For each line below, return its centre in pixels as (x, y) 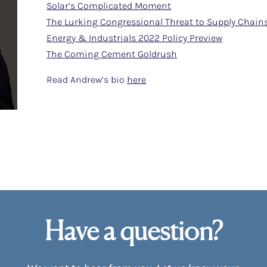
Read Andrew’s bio (87, 79)
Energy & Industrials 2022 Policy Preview (135, 38)
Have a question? (133, 230)
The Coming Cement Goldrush (112, 54)
